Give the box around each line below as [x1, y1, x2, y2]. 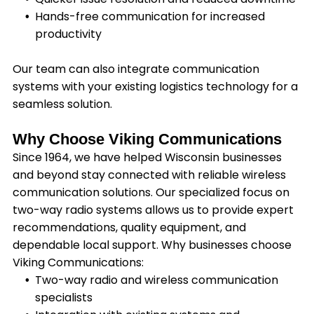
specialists [34, 289, 93, 306]
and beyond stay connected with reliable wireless [12, 167, 286, 184]
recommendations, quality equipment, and [12, 219, 246, 236]
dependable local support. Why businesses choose [12, 237, 292, 254]
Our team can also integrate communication [12, 61, 259, 78]
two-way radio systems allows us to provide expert [12, 202, 294, 219]
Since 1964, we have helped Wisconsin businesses [12, 149, 282, 166]
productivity [34, 26, 102, 43]
